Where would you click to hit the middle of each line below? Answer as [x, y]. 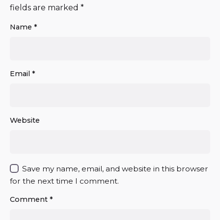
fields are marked [45, 8]
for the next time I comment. [64, 181]
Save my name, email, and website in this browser [115, 168]
